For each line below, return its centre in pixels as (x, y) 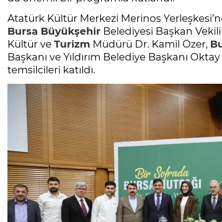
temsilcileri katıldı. (51, 70)
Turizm (72, 44)
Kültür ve (31, 44)
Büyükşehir (69, 31)
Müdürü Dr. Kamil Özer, (150, 44)
